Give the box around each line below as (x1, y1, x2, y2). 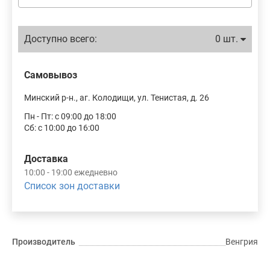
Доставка (24, 153, 68, 165)
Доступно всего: (24, 33, 97, 45)
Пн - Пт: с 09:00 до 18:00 (24, 111, 116, 121)
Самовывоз (24, 69, 77, 81)
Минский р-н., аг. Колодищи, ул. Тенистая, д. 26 (24, 93, 209, 102)
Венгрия (225, 237, 258, 246)
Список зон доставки (24, 180, 120, 192)
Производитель (12, 237, 75, 246)
